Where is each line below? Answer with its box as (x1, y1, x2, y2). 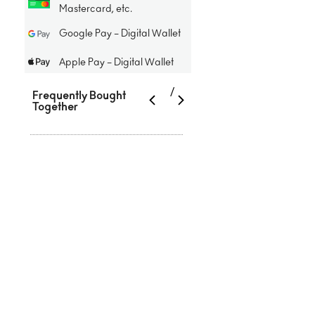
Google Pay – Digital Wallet (58, 29, 181, 39)
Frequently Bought (32, 89, 127, 101)
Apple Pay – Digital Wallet (58, 57, 174, 67)
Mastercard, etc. (58, 4, 132, 14)
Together (32, 101, 79, 112)
